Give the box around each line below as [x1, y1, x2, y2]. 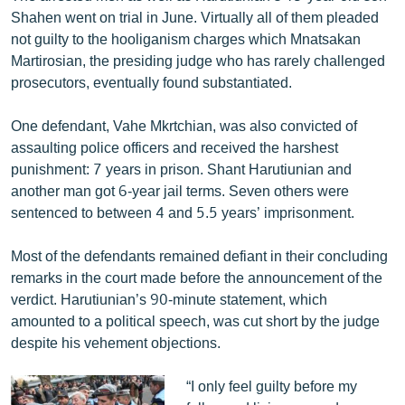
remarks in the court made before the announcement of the [11, 268, 382, 286]
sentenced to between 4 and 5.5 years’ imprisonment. [11, 202, 354, 221]
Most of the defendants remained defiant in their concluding [11, 246, 388, 264]
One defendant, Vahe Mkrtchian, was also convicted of [11, 116, 357, 134]
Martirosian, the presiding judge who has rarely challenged [11, 51, 385, 69]
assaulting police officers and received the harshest [11, 137, 338, 155]
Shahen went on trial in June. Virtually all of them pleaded [11, 7, 379, 25]
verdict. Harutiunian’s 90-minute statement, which [11, 289, 327, 307]
